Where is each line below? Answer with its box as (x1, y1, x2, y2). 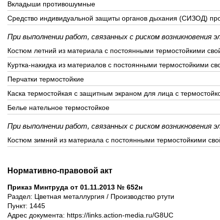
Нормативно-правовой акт (7, 166, 112, 175)
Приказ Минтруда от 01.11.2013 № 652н (7, 183, 142, 191)
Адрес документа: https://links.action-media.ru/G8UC (7, 211, 173, 219)
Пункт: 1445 (7, 202, 45, 210)
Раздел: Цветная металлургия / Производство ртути (7, 192, 174, 200)
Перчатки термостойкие (7, 75, 84, 83)
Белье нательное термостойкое (7, 104, 110, 111)
